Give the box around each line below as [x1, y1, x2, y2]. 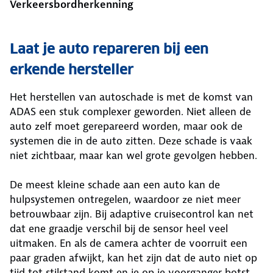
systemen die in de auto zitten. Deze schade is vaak [10, 134, 252, 147]
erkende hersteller [10, 61, 133, 78]
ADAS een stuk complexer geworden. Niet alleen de [10, 105, 251, 118]
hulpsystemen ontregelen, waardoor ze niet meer [10, 193, 241, 206]
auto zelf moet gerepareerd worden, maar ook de [10, 119, 243, 133]
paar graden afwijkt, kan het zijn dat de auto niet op [10, 251, 257, 264]
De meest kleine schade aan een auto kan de [10, 178, 220, 191]
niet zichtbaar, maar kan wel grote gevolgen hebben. [10, 149, 257, 162]
